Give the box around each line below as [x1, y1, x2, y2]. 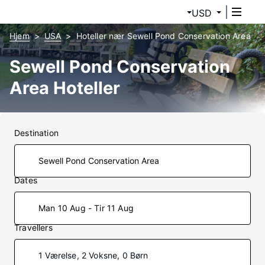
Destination [14, 128, 59, 138]
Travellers [14, 222, 53, 232]
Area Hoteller [9, 77, 120, 98]
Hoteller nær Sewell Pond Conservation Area [76, 31, 251, 41]
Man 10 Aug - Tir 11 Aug [38, 203, 134, 213]
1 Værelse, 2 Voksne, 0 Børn [38, 250, 148, 260]
